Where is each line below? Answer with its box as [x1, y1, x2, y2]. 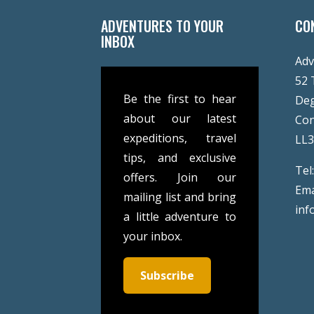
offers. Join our [123, 170, 236, 186]
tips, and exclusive [123, 150, 236, 166]
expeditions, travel [123, 130, 236, 146]
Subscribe [140, 268, 195, 284]
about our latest [123, 111, 236, 127]
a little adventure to [123, 209, 236, 225]
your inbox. [123, 228, 183, 245]
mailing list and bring [123, 189, 236, 205]
